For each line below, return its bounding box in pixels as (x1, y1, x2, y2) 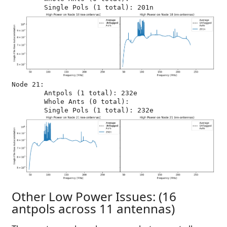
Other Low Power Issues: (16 (12, 187, 176, 205)
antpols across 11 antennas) (12, 200, 175, 217)
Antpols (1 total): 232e (12, 89, 44, 97)
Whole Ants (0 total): (12, 98, 44, 105)
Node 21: (12, 81, 44, 88)
